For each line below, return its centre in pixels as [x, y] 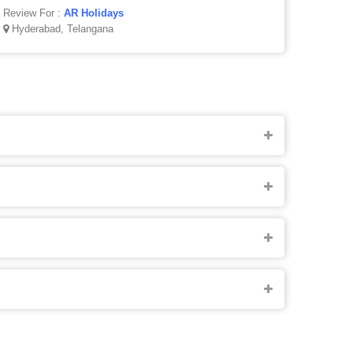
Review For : [34, 13]
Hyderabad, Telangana [61, 29]
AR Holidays [94, 13]
